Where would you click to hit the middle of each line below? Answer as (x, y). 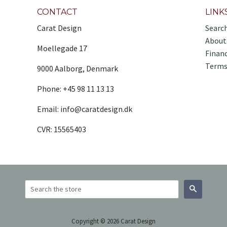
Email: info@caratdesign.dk (84, 109)
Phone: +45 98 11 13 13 (75, 88)
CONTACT (57, 12)
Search (208, 188)
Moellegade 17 (62, 48)
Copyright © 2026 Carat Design (113, 221)
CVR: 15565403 (61, 129)
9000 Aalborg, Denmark (77, 68)
